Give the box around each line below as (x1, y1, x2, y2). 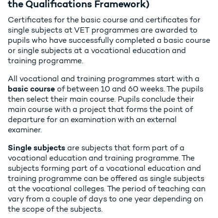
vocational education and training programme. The (8, 153, 195, 163)
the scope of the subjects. (8, 204, 103, 214)
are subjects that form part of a (65, 143, 184, 153)
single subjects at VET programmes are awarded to (8, 25, 198, 35)
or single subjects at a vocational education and (8, 46, 186, 55)
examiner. (8, 125, 42, 135)
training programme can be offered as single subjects (8, 174, 204, 183)
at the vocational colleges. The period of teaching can (8, 184, 205, 194)
